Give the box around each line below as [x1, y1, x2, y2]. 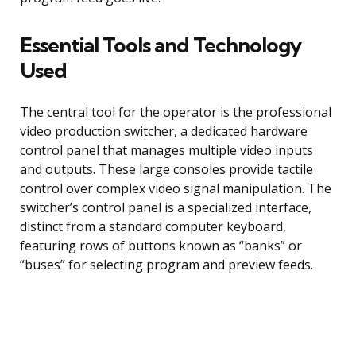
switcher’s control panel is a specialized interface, [20, 199, 311, 217]
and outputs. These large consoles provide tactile [20, 161, 313, 179]
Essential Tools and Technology [20, 32, 301, 59]
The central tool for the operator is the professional [20, 103, 331, 122]
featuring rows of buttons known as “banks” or [20, 237, 302, 255]
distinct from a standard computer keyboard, [20, 218, 286, 236]
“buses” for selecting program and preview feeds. [20, 256, 313, 274]
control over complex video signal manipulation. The [20, 180, 331, 198]
